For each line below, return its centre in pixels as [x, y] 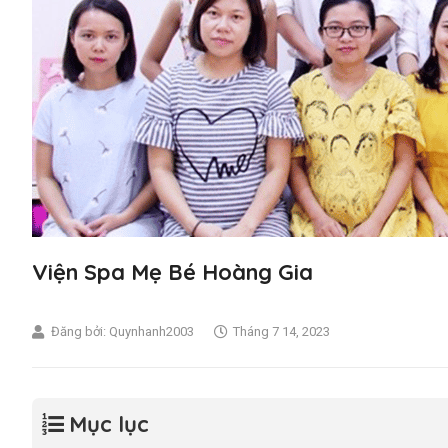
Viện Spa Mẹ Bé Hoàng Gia [172, 272]
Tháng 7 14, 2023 [281, 331]
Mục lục [109, 424]
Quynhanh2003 [150, 331]
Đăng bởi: [78, 331]
